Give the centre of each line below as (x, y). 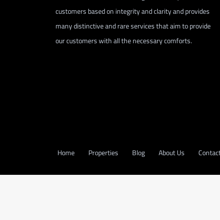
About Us (172, 153)
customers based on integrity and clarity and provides (133, 11)
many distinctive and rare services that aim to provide (133, 26)
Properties (103, 153)
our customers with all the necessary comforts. (124, 41)
